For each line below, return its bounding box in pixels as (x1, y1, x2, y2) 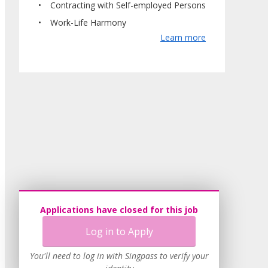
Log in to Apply (85, 225, 153, 238)
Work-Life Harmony (50, 16, 126, 28)
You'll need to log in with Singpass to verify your (29, 250, 209, 261)
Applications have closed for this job (40, 204, 198, 215)
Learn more (160, 31, 206, 43)
